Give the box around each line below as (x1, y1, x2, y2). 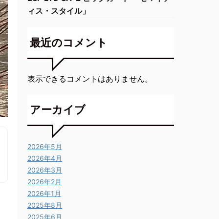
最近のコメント (30, 36, 108, 49)
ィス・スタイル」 (27, 6, 90, 16)
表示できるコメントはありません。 (27, 74, 153, 84)
